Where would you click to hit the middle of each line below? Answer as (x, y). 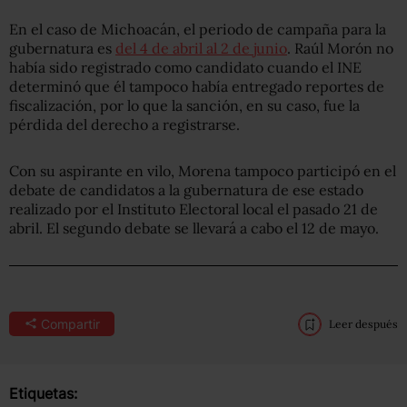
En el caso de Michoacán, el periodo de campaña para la (198, 29)
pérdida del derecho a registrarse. (124, 124)
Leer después (363, 323)
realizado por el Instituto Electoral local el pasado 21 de (194, 208)
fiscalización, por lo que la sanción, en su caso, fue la (184, 105)
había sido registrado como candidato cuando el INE (185, 67)
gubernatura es (62, 48)
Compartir (70, 323)
